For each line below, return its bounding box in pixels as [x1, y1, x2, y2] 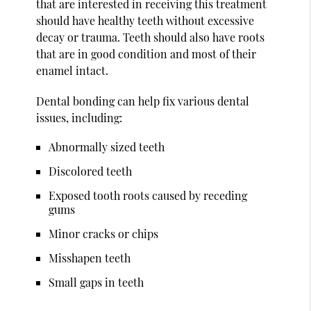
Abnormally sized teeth [49, 139, 165, 154]
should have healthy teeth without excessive [36, 12, 255, 28]
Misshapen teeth [49, 250, 131, 265]
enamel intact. [36, 62, 109, 78]
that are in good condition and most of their [36, 46, 257, 61]
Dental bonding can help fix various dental [36, 93, 250, 108]
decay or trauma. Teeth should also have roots [36, 29, 265, 44]
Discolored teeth [49, 163, 133, 178]
